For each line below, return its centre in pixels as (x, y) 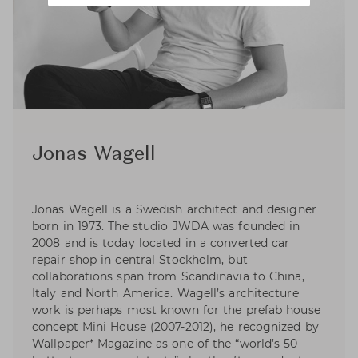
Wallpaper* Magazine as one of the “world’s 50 (165, 344)
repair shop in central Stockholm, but (140, 260)
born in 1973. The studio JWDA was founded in (166, 227)
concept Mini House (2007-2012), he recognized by (175, 327)
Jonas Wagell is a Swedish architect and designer (174, 210)
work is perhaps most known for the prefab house (176, 310)
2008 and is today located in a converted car (161, 243)
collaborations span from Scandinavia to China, (168, 277)
